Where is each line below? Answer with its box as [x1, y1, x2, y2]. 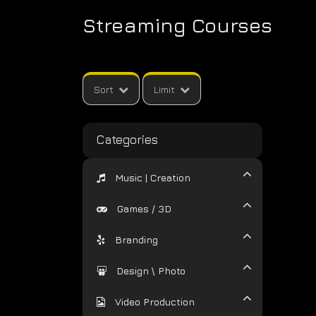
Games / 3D [117, 202, 171, 214]
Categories [97, 133, 158, 147]
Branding [115, 233, 158, 245]
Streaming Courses [83, 13, 272, 37]
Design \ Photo [116, 265, 186, 276]
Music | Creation [115, 171, 190, 183]
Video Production [115, 296, 195, 308]
